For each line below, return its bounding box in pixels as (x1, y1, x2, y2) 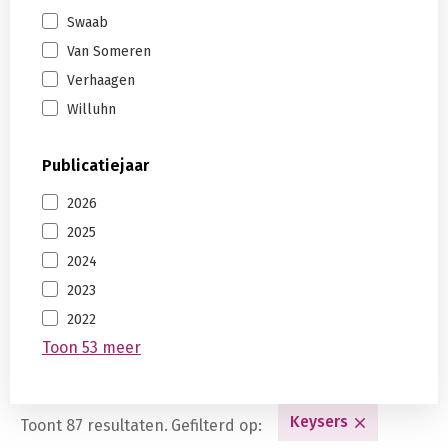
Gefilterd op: (171, 416, 262, 436)
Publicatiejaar (42, 155, 149, 175)
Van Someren (67, 42, 151, 60)
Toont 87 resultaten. (20, 416, 168, 436)
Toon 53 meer (42, 337, 141, 357)
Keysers (290, 412, 348, 432)
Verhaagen (67, 71, 135, 89)
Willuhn (67, 100, 116, 118)
